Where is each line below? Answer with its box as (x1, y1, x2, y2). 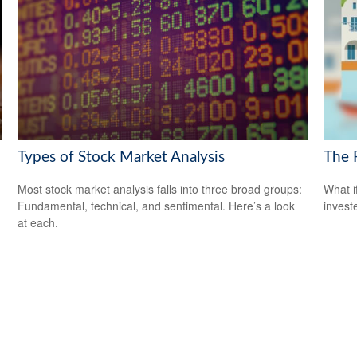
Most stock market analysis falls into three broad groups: (18, 181, 303, 198)
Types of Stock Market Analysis (18, 149, 226, 165)
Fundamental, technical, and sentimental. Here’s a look (18, 198, 296, 214)
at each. (18, 214, 59, 231)
